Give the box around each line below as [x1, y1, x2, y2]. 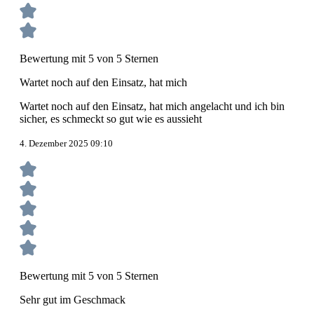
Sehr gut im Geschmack [20, 293, 125, 306]
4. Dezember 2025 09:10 [20, 137, 113, 149]
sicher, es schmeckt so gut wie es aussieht [20, 112, 202, 125]
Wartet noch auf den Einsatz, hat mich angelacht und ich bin [20, 100, 285, 112]
